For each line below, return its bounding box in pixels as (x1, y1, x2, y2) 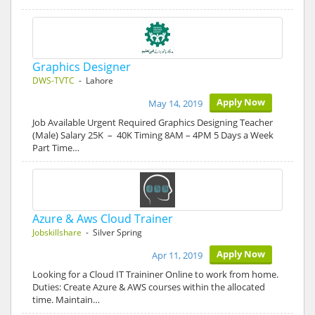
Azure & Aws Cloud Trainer (32, 211, 173, 226)
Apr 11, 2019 (152, 249, 202, 262)
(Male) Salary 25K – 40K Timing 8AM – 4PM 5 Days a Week (32, 129, 274, 141)
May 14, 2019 (148, 97, 202, 110)
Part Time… (32, 141, 79, 154)
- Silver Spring (82, 226, 142, 238)
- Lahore (75, 75, 113, 86)
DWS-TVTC (32, 75, 75, 86)
